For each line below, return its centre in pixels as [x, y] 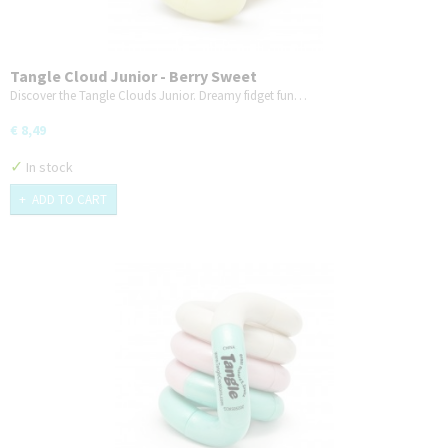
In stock [48, 167]
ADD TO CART [69, 200]
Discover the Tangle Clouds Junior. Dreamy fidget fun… [158, 96]
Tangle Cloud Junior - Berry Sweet [133, 76]
